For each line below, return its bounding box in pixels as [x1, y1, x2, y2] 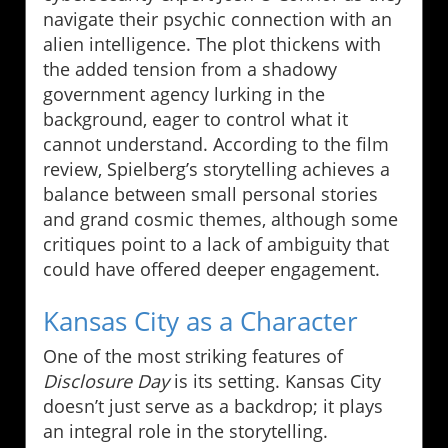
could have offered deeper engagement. [43, 256, 380, 281]
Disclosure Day [43, 368, 169, 393]
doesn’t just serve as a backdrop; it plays [43, 393, 383, 418]
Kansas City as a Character [43, 302, 358, 339]
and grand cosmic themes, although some [43, 206, 398, 231]
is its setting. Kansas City [169, 368, 381, 393]
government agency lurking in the [43, 81, 325, 106]
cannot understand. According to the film [43, 131, 389, 156]
